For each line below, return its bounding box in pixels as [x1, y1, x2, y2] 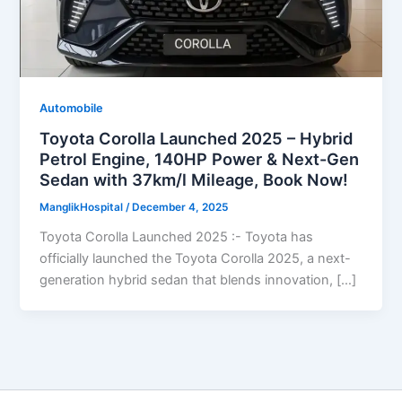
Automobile [39, 100, 104, 115]
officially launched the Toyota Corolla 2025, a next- [39, 250, 352, 267]
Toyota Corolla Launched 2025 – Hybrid [39, 128, 354, 149]
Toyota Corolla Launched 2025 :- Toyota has [39, 229, 314, 246]
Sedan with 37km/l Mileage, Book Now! [39, 170, 349, 190]
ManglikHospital [39, 201, 127, 214]
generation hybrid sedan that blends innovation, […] [39, 272, 357, 289]
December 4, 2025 [132, 201, 229, 214]
